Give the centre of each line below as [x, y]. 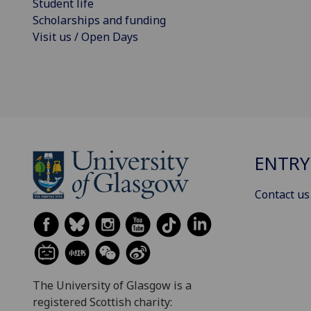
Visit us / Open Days [85, 36]
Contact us [282, 194]
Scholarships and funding [99, 20]
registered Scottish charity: [102, 302]
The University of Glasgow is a [112, 285]
